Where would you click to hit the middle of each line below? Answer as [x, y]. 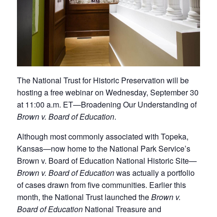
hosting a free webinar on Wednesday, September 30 [108, 93]
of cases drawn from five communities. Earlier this [101, 185]
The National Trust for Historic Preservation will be [103, 80]
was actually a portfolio [155, 173]
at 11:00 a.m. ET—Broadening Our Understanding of [107, 105]
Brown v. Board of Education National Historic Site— [107, 161]
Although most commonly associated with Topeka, [103, 137]
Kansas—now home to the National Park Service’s [104, 149]
